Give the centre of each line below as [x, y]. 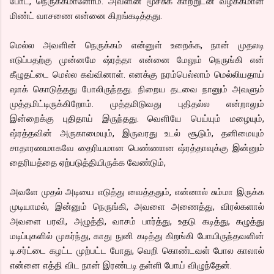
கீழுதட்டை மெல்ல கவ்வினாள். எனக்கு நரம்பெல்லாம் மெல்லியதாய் [137, 74]
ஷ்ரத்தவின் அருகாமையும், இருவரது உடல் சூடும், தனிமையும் [137, 133]
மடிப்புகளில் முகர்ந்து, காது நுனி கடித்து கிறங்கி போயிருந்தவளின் [137, 236]
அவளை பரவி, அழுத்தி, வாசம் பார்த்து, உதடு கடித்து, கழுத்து [137, 221]
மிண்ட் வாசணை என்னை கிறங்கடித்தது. [86, 16]
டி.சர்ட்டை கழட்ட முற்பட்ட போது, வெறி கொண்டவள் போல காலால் [137, 250]
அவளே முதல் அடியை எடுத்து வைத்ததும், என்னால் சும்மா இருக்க [137, 192]
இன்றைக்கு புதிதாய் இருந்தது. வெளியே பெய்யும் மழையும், [137, 118]
